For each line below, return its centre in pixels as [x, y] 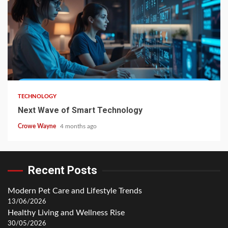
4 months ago [78, 126]
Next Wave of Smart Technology [80, 110]
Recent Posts [63, 170]
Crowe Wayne [38, 126]
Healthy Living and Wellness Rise [66, 213]
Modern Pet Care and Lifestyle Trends [75, 191]
